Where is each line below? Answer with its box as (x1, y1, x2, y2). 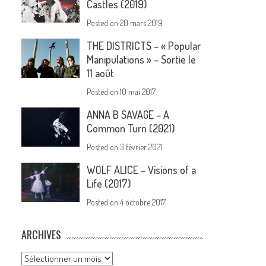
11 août (87, 66, 115, 80)
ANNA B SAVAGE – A (87, 108, 170, 122)
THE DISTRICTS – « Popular (87, 39, 201, 53)
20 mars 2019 (120, 18, 163, 28)
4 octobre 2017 (120, 197, 166, 208)
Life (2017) (87, 177, 132, 191)
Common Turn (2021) (87, 122, 176, 135)
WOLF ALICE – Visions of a (87, 163, 197, 177)
